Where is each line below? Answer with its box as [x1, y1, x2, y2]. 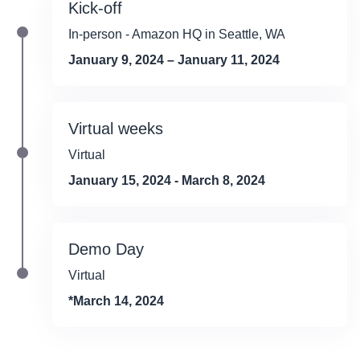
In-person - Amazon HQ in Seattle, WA [68, 27, 285, 41]
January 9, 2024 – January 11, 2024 [68, 52, 280, 67]
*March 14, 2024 [68, 293, 164, 308]
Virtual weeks [68, 119, 163, 137]
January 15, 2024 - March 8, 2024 [68, 173, 265, 187]
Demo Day [68, 239, 144, 258]
